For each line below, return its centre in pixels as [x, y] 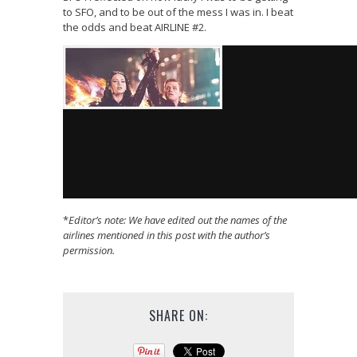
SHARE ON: [178, 316]
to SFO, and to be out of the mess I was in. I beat [178, 12]
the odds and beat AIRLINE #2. [135, 27]
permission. [89, 251]
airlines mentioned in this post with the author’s [167, 235]
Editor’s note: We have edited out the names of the [178, 220]
